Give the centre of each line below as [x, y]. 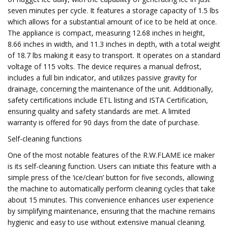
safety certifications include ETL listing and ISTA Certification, [108, 100]
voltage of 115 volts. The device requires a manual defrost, [105, 66]
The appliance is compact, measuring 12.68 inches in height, [106, 33]
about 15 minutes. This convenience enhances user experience [111, 200]
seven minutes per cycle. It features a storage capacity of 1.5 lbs [113, 10]
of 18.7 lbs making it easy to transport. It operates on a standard [114, 55]
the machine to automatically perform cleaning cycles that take [111, 189]
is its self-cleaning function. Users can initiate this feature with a [112, 166]
